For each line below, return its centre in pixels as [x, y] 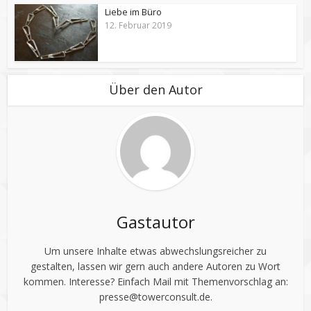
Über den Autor [155, 90]
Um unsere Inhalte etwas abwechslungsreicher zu [155, 251]
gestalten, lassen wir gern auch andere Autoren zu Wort [155, 267]
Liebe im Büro [134, 11]
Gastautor [155, 222]
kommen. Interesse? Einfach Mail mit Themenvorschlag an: [155, 282]
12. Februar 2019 [138, 25]
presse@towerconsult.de [154, 297]
